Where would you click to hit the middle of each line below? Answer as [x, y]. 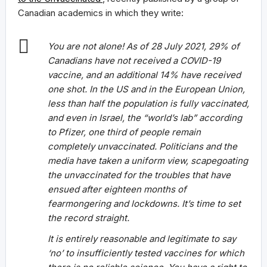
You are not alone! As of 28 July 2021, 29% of [144, 46]
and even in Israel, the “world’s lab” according [145, 118]
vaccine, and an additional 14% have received [144, 75]
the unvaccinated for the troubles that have [139, 175]
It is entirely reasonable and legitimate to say [142, 239]
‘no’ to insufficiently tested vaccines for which [146, 253]
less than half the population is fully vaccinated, [148, 103]
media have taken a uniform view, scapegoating [148, 161]
